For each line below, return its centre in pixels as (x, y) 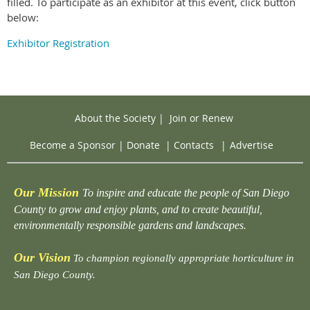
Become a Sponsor (73, 145)
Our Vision (42, 257)
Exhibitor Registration (58, 43)
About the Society (115, 118)
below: (23, 17)
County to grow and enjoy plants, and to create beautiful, (138, 209)
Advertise (252, 145)
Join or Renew (201, 118)
